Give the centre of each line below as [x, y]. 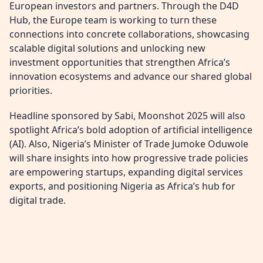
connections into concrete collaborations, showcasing [129, 34]
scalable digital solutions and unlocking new [107, 48]
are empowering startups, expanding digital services [126, 172]
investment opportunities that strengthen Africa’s [120, 63]
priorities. [31, 91]
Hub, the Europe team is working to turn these [113, 20]
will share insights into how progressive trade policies [129, 158]
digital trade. [38, 200]
